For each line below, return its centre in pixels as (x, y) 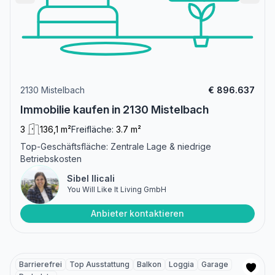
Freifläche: (92, 130)
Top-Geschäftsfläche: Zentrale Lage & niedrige (116, 147)
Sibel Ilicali (91, 179)
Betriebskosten (51, 159)
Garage (215, 265)
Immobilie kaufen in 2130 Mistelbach (114, 110)
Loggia (181, 265)
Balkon (149, 265)
